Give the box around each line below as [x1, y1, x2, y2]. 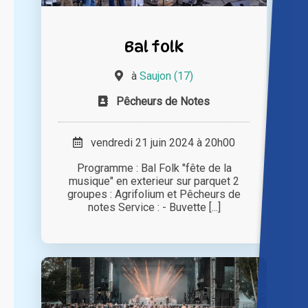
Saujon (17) [140, 69, 193, 83]
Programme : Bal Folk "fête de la [76, 162, 232, 175]
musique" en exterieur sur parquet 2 [69, 175, 239, 188]
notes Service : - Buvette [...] [87, 201, 221, 214]
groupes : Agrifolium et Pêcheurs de [67, 188, 241, 201]
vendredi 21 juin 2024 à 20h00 [82, 136, 235, 150]
